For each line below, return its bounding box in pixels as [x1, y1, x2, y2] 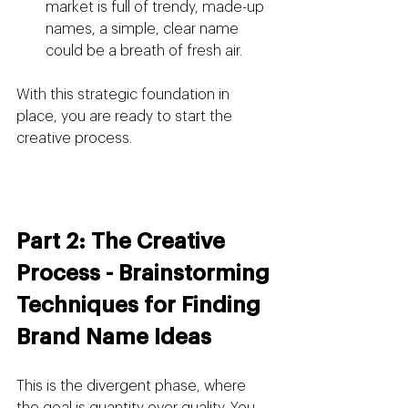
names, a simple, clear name [46, 22, 242, 37]
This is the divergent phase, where [16, 379, 250, 394]
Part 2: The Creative [16, 230, 230, 253]
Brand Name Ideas [16, 326, 211, 349]
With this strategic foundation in [16, 87, 233, 103]
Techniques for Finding [16, 294, 266, 317]
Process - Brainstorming [16, 262, 275, 285]
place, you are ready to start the [16, 109, 236, 125]
